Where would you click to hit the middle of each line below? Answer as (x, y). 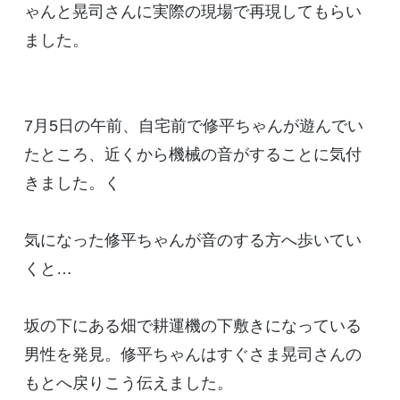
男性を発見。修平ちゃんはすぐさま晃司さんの (192, 354)
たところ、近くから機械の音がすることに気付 (192, 154)
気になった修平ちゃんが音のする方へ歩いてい (192, 240)
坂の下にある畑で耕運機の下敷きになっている (192, 325)
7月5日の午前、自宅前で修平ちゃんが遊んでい (193, 125)
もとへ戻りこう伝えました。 (128, 383)
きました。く (72, 183)
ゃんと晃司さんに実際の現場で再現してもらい (192, 11)
